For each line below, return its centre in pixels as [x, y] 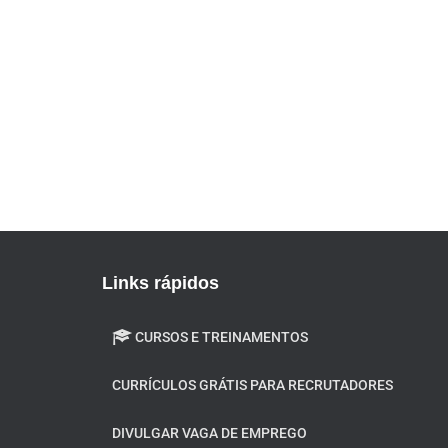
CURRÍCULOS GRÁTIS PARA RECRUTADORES [252, 385]
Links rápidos [160, 283]
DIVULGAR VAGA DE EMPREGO [209, 433]
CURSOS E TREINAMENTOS [221, 337]
